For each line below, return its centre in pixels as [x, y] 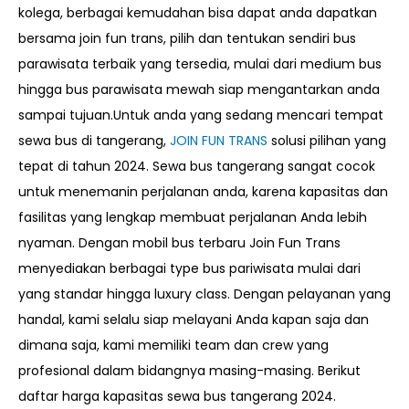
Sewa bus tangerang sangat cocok [264, 167]
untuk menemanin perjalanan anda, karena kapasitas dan [203, 192]
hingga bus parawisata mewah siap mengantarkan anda [199, 90]
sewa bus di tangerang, [94, 141]
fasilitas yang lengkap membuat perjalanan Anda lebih [193, 218]
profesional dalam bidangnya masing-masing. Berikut [189, 371]
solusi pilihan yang [327, 141]
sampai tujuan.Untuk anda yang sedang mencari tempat [201, 115]
